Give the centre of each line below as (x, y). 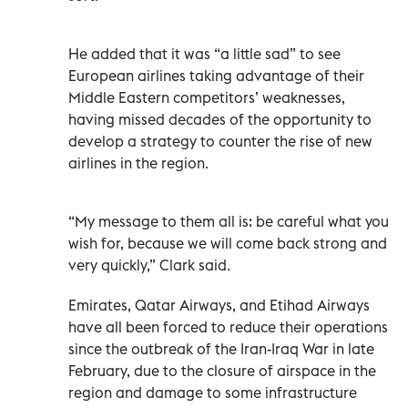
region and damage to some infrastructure (213, 392)
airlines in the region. (138, 163)
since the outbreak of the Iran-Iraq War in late (221, 348)
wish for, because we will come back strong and (228, 243)
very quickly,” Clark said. (149, 265)
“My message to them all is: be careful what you (229, 221)
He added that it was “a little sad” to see (204, 53)
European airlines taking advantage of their (216, 75)
